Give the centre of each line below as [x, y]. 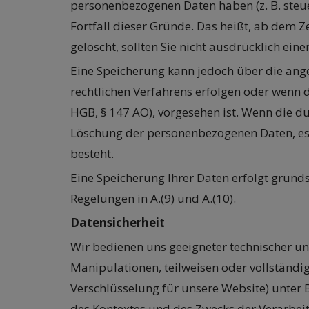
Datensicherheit [118, 223]
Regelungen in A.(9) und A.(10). [153, 199]
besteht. [92, 154]
